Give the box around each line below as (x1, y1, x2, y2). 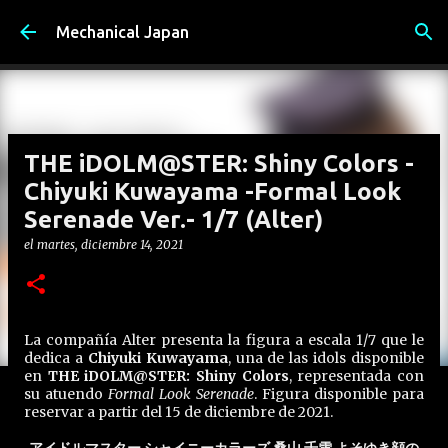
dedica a (24, 349, 88, 367)
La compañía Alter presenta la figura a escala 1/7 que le (24, 331, 424, 349)
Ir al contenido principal (140, 16, 312, 34)
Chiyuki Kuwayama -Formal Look (24, 178, 401, 205)
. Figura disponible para (254, 385, 424, 403)
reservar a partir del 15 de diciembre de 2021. (24, 403, 333, 421)
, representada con (288, 367, 425, 385)
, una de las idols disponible (227, 349, 424, 367)
